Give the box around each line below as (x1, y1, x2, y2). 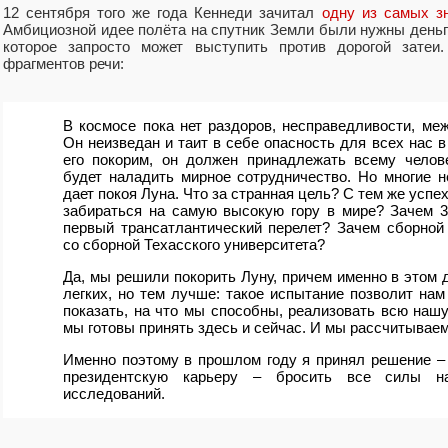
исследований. (63, 385, 165, 403)
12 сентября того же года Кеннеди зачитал (3, 3, 322, 21)
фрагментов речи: (3, 54, 124, 72)
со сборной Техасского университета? (63, 235, 325, 253)
